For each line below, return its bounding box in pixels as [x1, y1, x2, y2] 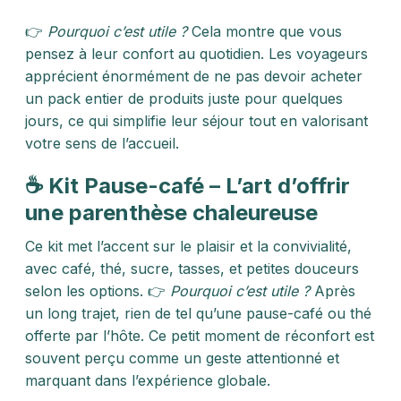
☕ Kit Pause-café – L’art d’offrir [25, 173, 350, 199]
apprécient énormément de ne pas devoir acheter [25, 67, 363, 85]
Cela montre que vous [187, 22, 342, 40]
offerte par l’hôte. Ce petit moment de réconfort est [25, 327, 374, 345]
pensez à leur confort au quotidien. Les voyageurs [25, 45, 368, 63]
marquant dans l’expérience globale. [25, 371, 270, 389]
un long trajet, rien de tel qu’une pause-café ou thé [25, 304, 371, 322]
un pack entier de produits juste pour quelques [25, 90, 343, 107]
